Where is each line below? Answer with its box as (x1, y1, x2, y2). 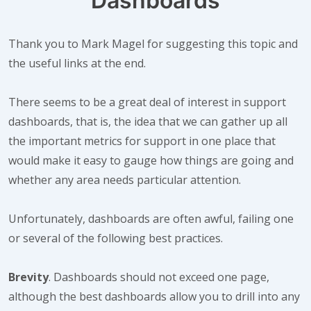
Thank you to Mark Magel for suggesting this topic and (8, 36, 298, 51)
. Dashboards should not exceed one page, (49, 269, 269, 285)
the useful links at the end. (8, 56, 146, 71)
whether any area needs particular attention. (8, 172, 241, 187)
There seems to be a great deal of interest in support (8, 94, 286, 110)
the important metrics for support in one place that (8, 133, 276, 149)
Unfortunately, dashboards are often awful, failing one (8, 211, 294, 226)
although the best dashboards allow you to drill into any (8, 289, 300, 304)
